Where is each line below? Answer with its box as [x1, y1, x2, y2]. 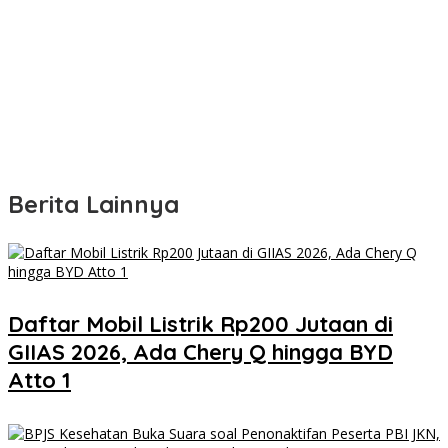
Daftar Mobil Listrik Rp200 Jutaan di [8, 310, 393, 339]
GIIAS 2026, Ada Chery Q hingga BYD [8, 338, 393, 367]
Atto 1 [8, 366, 71, 395]
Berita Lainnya [8, 189, 179, 220]
